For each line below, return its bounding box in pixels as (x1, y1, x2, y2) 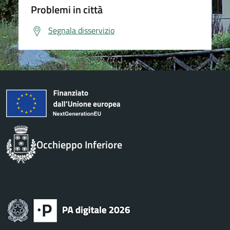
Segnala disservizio (48, 24, 114, 36)
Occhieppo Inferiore (36, 136, 122, 152)
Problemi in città (31, 2, 103, 17)
